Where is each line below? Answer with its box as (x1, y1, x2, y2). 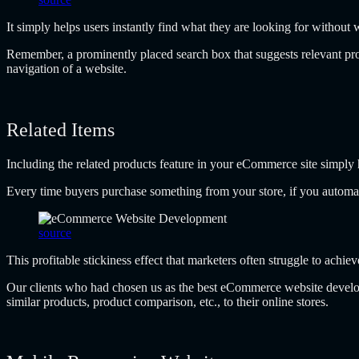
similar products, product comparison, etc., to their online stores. (6, 294, 329, 309)
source (38, 225, 71, 240)
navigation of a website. (6, 61, 127, 75)
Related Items (6, 119, 115, 140)
